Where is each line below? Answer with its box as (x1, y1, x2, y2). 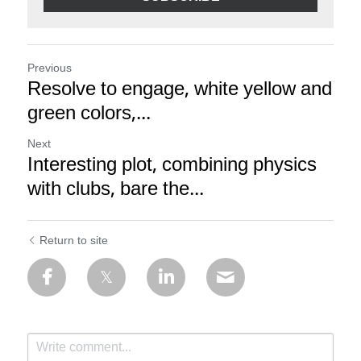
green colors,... (27, 98, 151, 131)
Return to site (39, 231, 108, 251)
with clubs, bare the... (27, 173, 204, 206)
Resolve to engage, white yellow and (27, 73, 332, 106)
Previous (27, 59, 72, 78)
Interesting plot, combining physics (27, 149, 317, 182)
